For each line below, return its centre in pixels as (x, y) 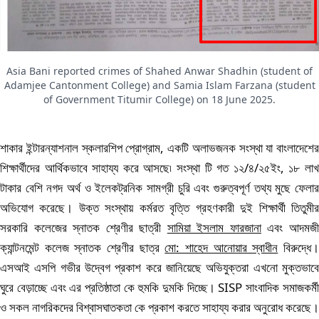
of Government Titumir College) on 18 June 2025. (159, 99)
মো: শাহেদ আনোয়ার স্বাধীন (221, 247)
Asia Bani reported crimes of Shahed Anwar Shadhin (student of (159, 71)
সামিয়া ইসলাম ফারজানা (214, 228)
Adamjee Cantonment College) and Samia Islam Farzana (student (159, 85)
